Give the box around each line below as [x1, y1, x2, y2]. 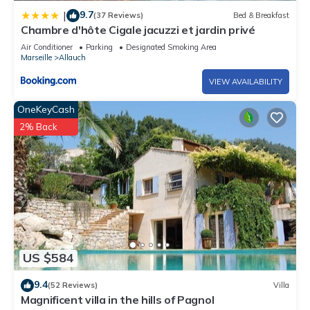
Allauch [59, 52, 86, 62]
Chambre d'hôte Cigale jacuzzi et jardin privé [21, 22, 255, 37]
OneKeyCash [17, 102, 75, 116]
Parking [86, 42, 113, 52]
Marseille [21, 52, 52, 62]
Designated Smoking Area [126, 42, 217, 52]
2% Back [19, 120, 57, 132]
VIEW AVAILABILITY [209, 76, 282, 86]
